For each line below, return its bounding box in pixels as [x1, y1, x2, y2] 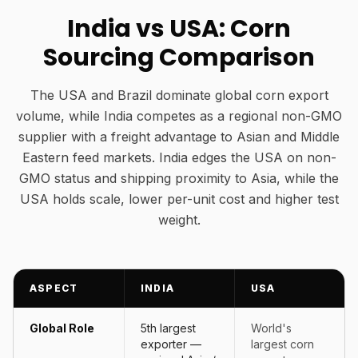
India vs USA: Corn [67, 12, 291, 46]
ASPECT [30, 282, 78, 294]
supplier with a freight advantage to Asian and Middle [18, 129, 340, 145]
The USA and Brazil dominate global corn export [30, 87, 328, 103]
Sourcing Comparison [43, 41, 315, 74]
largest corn [251, 337, 314, 351]
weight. [157, 212, 201, 228]
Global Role [30, 321, 94, 335]
